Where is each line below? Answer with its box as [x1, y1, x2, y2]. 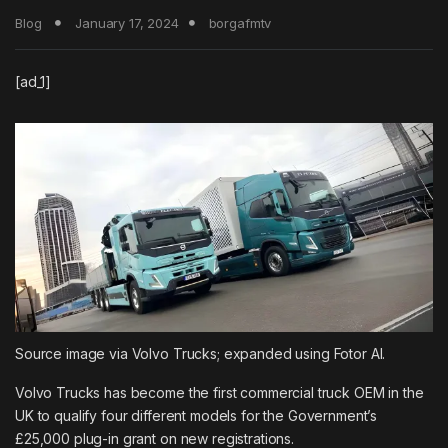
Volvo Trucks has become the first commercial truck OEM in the [15, 383, 424, 401]
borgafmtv [208, 14, 272, 31]
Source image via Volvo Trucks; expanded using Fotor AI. [15, 344, 386, 362]
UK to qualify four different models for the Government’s [15, 406, 378, 424]
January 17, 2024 [75, 14, 179, 31]
